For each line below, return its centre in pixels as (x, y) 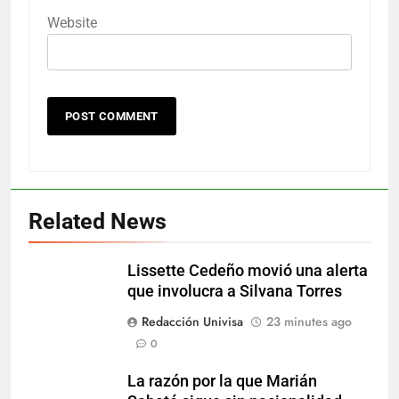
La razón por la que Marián (222, 381)
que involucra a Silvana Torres (235, 291)
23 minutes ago (309, 321)
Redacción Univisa (192, 321)
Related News (98, 221)
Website (72, 22)
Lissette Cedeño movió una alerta (248, 270)
